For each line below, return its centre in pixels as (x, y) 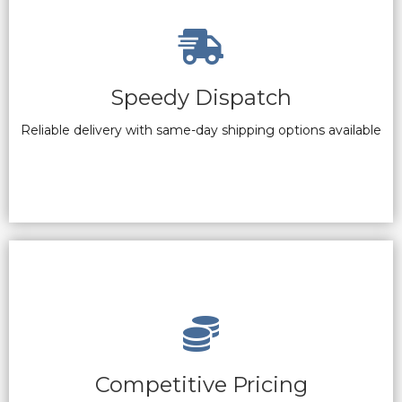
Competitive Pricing (201, 384)
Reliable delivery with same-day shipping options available (201, 130)
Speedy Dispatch (201, 97)
